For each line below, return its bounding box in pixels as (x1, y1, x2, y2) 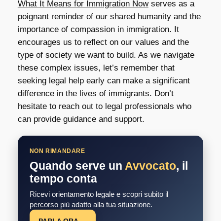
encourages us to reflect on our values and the (17, 37, 189, 47)
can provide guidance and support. (17, 114, 145, 124)
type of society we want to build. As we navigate (17, 50, 194, 60)
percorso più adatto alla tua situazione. (29, 200, 152, 209)
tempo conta (29, 172, 97, 185)
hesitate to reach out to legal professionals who (17, 101, 191, 111)
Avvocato (124, 159, 176, 172)
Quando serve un (29, 159, 125, 172)
